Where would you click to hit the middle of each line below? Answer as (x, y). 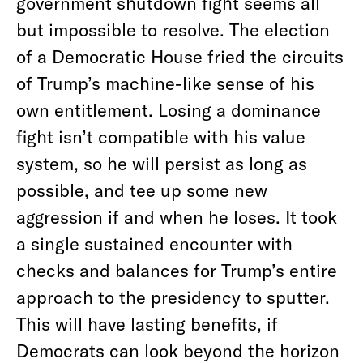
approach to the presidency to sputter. (173, 297)
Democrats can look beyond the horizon (178, 350)
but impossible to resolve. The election (173, 29)
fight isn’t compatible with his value (161, 136)
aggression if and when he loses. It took (177, 216)
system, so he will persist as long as (162, 163)
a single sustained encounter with (154, 243)
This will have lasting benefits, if (147, 323)
